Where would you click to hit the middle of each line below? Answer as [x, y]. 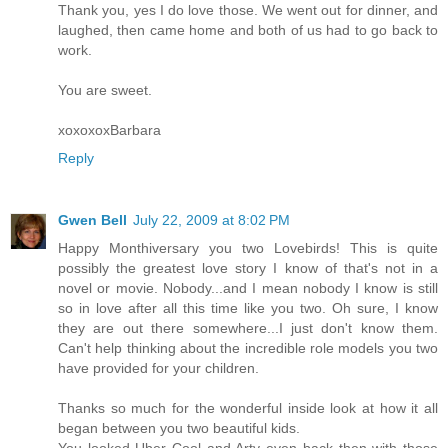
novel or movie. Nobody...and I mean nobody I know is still [248, 287]
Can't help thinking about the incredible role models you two [248, 347]
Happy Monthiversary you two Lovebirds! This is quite [248, 247]
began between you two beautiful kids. [179, 427]
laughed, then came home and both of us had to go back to [248, 29]
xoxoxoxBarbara [109, 129]
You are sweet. [105, 89]
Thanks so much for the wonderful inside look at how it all [248, 407]
